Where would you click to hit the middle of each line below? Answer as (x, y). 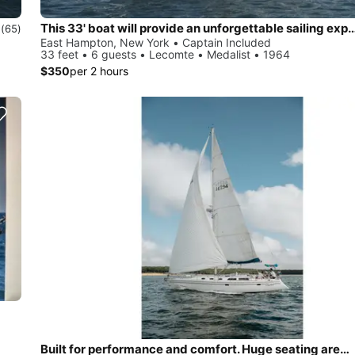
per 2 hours (99, 71)
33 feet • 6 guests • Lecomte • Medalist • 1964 (165, 55)
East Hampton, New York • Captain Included (156, 43)
